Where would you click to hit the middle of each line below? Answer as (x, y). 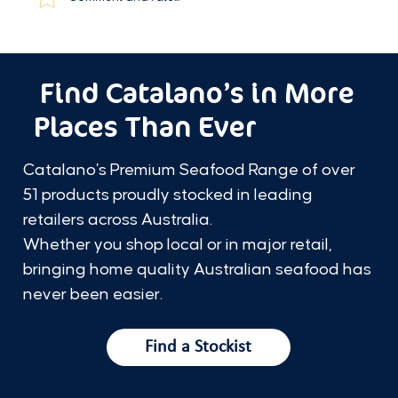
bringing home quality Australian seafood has (198, 270)
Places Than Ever (148, 128)
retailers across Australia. (120, 220)
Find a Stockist (199, 348)
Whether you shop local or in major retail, (178, 245)
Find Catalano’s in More (194, 94)
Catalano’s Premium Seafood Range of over (190, 171)
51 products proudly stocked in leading (168, 195)
